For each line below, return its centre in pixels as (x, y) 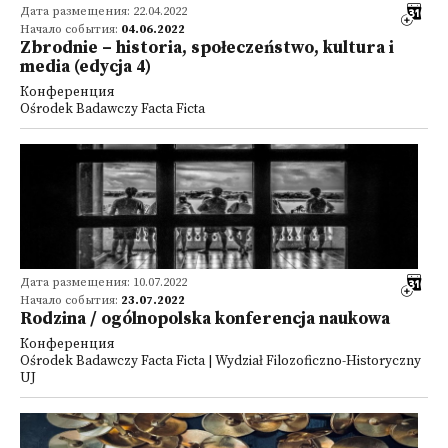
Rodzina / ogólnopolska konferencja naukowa (205, 319)
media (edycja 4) (85, 67)
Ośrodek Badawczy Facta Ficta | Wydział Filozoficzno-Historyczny (220, 361)
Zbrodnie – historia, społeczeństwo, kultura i (207, 48)
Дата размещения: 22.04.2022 (103, 11)
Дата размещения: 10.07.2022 (103, 282)
